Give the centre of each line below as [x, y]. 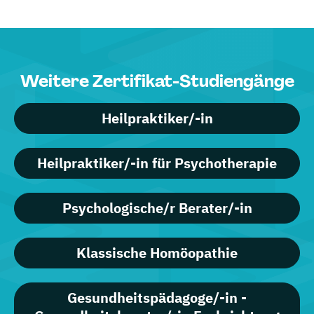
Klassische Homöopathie [157, 253]
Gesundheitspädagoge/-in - [157, 298]
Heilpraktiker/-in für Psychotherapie [157, 163]
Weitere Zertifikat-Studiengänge [157, 81]
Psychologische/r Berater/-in [157, 208]
